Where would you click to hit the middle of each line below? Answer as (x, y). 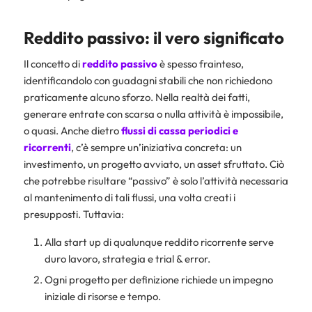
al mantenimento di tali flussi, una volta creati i (129, 197)
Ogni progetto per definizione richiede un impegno (158, 279)
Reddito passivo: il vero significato (154, 38)
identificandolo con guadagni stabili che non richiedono (148, 80)
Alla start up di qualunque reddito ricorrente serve (159, 242)
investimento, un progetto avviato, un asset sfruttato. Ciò (154, 164)
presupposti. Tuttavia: (73, 214)
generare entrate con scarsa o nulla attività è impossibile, (153, 114)
